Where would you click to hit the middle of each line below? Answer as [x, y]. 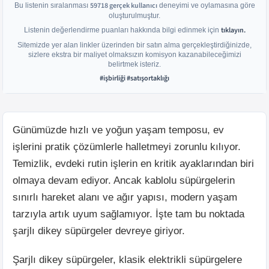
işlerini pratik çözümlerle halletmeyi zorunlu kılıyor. [127, 147]
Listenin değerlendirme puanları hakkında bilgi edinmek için [122, 30]
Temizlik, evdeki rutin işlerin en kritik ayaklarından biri [133, 164]
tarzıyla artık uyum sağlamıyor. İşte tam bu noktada [128, 214]
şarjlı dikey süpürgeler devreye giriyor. [99, 231]
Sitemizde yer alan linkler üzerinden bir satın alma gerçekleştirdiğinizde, [134, 45]
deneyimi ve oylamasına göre [206, 5]
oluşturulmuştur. [134, 16]
